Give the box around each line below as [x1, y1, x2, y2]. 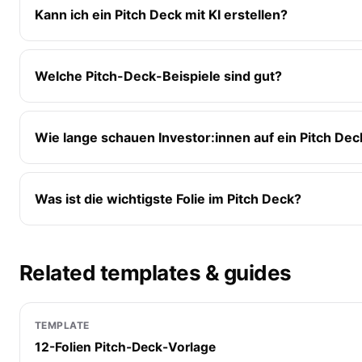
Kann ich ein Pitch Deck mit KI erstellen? [35, 6, 288, 23]
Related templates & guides [19, 260, 292, 286]
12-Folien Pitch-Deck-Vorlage [35, 339, 216, 356]
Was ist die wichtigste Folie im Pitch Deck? [35, 190, 301, 207]
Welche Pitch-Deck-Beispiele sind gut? [35, 67, 282, 84]
